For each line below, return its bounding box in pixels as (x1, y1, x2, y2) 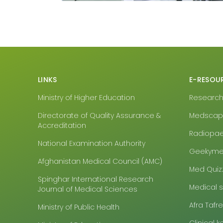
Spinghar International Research (38, 174, 153, 185)
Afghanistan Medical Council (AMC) (38, 156, 162, 167)
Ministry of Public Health (38, 202, 119, 213)
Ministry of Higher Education (38, 93, 135, 103)
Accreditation (38, 120, 86, 131)
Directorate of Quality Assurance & (38, 111, 161, 121)
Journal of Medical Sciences (38, 184, 137, 195)
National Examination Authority (38, 138, 145, 149)
